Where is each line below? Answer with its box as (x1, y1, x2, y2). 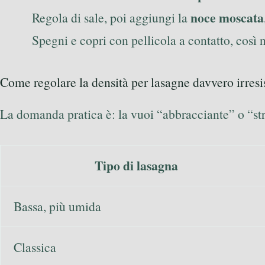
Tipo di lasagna (95, 156, 178, 174)
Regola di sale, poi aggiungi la (32, 9, 190, 27)
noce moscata (190, 8, 264, 27)
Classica (13, 238, 56, 256)
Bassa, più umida (13, 197, 101, 215)
